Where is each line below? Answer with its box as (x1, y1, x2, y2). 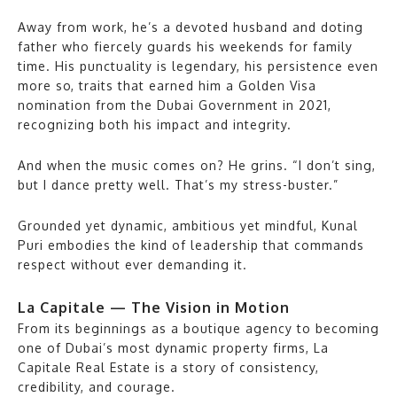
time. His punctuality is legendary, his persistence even (18, 58, 378, 74)
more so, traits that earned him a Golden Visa (18, 77, 316, 93)
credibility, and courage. (18, 378, 175, 394)
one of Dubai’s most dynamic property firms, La (18, 339, 329, 355)
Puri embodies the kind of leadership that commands (18, 237, 364, 253)
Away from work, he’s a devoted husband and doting (18, 19, 363, 35)
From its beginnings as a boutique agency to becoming (18, 320, 379, 336)
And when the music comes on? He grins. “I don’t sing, (18, 157, 376, 173)
